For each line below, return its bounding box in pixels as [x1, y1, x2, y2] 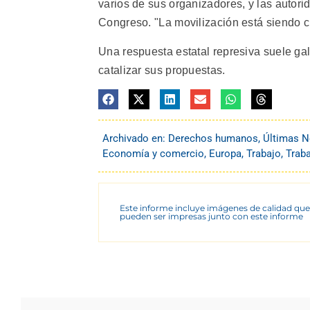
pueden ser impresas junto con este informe [120, 211, 303, 222]
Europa [209, 147, 241, 161]
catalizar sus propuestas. [98, 64, 226, 76]
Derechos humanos [168, 132, 258, 145]
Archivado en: [102, 132, 168, 145]
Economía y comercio [102, 147, 204, 161]
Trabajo [246, 147, 281, 161]
